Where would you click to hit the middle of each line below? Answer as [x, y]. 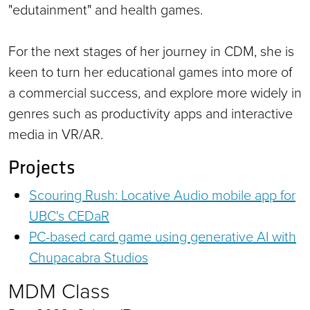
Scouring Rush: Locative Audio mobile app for [162, 194]
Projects [42, 166]
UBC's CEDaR [69, 215]
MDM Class [59, 290]
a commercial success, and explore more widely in [155, 92]
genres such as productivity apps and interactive [151, 112]
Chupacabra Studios [89, 256]
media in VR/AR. [56, 133]
